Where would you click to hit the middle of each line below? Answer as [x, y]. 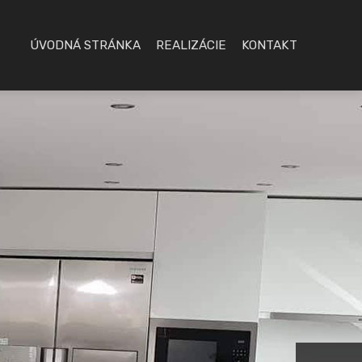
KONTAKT [269, 45]
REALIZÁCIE [191, 45]
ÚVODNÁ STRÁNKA [85, 45]
